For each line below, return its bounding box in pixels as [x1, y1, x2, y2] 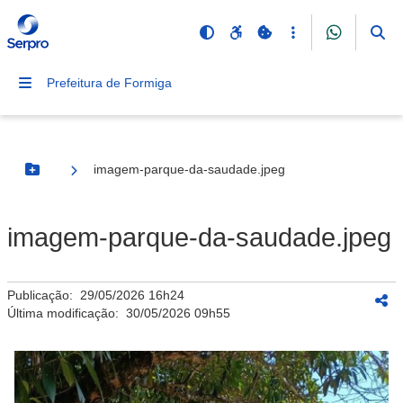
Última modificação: [7, 306, 126, 320]
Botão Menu [31, 169, 106, 184]
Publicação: [7, 288, 80, 302]
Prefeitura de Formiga [47, 76, 172, 90]
